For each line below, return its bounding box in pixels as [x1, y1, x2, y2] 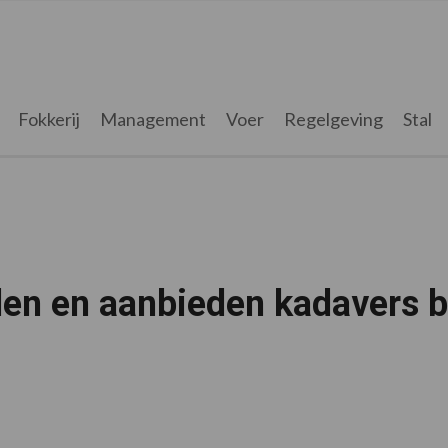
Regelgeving [283, 108, 383, 130]
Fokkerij [17, 108, 80, 130]
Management [99, 108, 206, 130]
